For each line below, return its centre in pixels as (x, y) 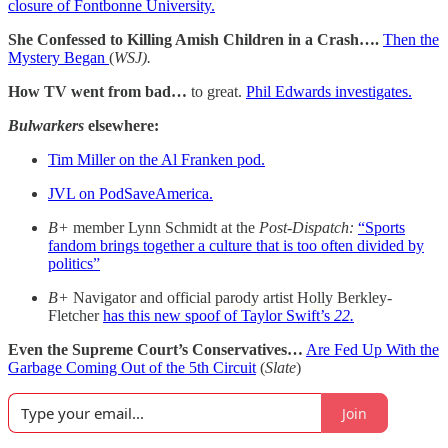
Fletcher (75, 316)
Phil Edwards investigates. (329, 92)
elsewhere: (123, 126)
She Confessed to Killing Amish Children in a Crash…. (193, 40)
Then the (411, 40)
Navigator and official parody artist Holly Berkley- (232, 298)
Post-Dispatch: (308, 228)
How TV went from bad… (97, 92)
